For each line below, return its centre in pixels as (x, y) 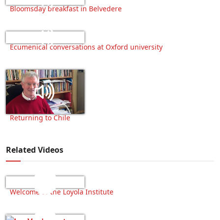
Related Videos (35, 150)
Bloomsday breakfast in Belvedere (66, 8)
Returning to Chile (40, 118)
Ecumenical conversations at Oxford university (86, 47)
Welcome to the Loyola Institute (62, 192)
